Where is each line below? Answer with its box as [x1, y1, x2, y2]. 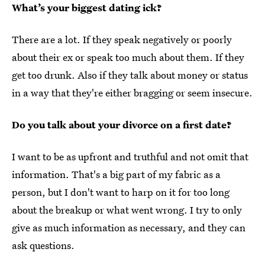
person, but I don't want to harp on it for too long [12, 185, 230, 199]
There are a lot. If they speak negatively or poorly [12, 32, 232, 46]
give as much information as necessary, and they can [12, 220, 245, 234]
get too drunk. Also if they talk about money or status [12, 67, 248, 82]
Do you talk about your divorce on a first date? [12, 117, 232, 131]
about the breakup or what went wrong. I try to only [12, 202, 242, 216]
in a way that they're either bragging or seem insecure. [12, 85, 253, 99]
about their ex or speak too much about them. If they [12, 50, 244, 64]
